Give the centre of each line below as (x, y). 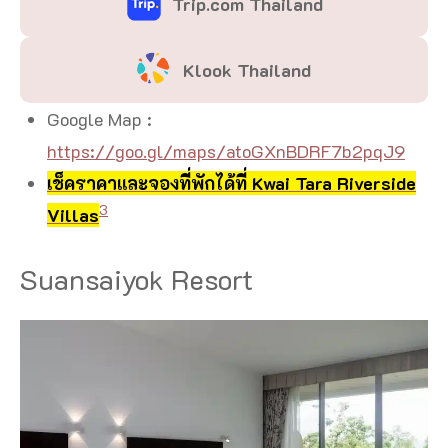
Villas (73, 214)
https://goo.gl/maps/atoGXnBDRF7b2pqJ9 (226, 150)
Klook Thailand (247, 69)
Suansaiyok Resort (136, 278)
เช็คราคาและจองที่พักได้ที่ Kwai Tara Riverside (231, 182)
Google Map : (99, 118)
